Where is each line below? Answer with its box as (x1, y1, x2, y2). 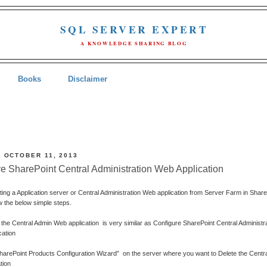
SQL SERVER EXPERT (60, 22, 209, 37)
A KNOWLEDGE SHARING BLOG (80, 39, 188, 48)
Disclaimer (67, 74, 107, 83)
